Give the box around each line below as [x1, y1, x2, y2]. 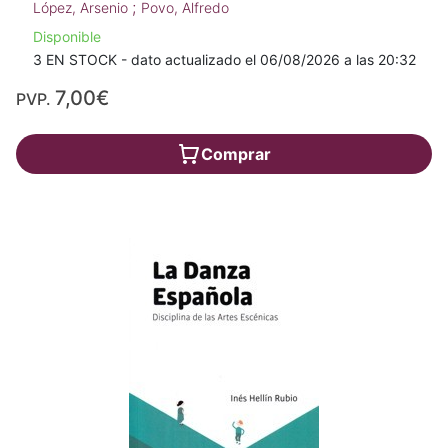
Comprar [201, 144, 271, 165]
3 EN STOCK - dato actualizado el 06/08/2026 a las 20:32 [32, 51, 416, 69]
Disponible [32, 28, 101, 46]
